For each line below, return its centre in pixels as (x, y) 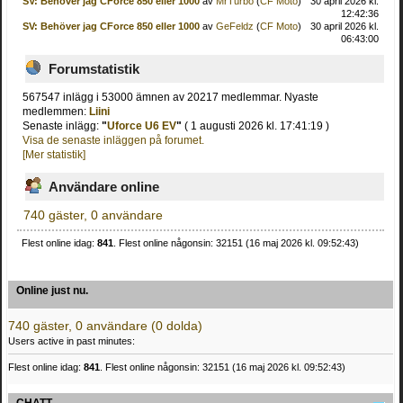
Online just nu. (52, 290)
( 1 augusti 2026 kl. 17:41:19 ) (256, 125)
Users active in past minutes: (72, 340)
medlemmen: (56, 111)
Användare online (104, 187)
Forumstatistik (94, 69)
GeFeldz (234, 27)
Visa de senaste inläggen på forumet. (114, 140)
